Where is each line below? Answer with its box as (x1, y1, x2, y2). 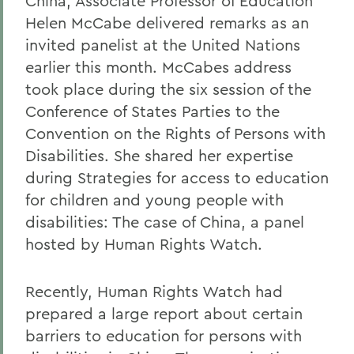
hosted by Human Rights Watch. (25, 234, 262, 254)
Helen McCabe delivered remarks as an (25, 13, 309, 32)
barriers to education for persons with (25, 326, 302, 345)
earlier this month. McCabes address (25, 57, 292, 77)
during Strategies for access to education (25, 168, 329, 187)
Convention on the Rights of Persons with (25, 123, 326, 143)
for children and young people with (25, 190, 284, 209)
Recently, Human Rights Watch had (25, 281, 283, 301)
